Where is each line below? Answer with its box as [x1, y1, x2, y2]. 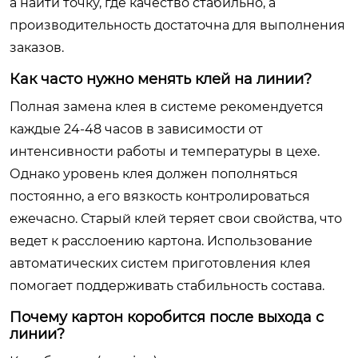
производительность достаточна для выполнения [10, 18, 345, 33]
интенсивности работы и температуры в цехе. [10, 144, 320, 159]
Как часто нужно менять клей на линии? [10, 70, 312, 88]
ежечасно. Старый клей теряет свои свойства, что [10, 211, 342, 226]
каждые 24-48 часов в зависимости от [10, 121, 263, 137]
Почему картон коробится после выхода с [10, 308, 324, 326]
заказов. [10, 40, 64, 55]
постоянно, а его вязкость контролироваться [10, 189, 310, 204]
